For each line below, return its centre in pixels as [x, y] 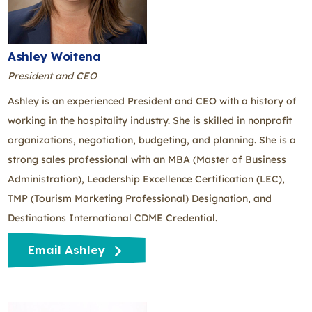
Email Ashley [68, 250]
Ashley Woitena [54, 56]
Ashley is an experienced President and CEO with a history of [152, 101]
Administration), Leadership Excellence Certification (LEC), [146, 179]
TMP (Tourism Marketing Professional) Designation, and [140, 198]
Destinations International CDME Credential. [112, 218]
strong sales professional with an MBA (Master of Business [147, 159]
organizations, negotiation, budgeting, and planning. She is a [152, 140]
